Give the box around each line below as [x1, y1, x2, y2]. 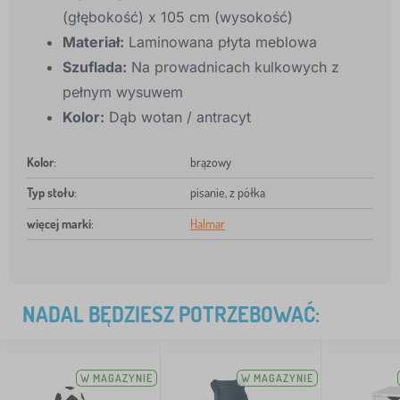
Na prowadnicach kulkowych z [127, 58, 339, 77]
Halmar [190, 216, 225, 232]
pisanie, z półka [190, 185, 265, 201]
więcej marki [27, 216, 91, 232]
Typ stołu [27, 185, 74, 201]
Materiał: [62, 33, 124, 52]
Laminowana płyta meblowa [124, 33, 317, 52]
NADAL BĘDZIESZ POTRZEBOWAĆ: [22, 300, 320, 329]
